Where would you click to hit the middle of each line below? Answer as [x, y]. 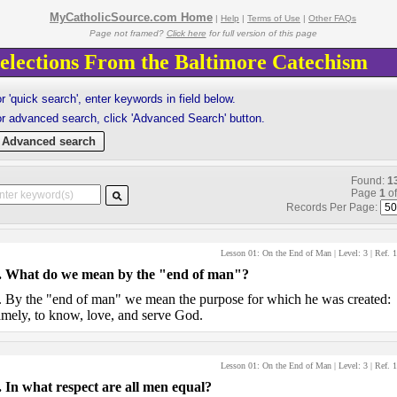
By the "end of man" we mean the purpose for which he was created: [198, 299]
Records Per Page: [333, 207]
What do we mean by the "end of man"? [127, 274]
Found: [369, 181]
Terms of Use [274, 18]
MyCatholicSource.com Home [131, 17]
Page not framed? [128, 33]
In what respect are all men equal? [108, 387]
